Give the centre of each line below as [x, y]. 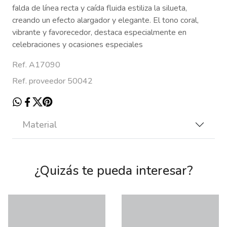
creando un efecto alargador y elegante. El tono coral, [105, 20]
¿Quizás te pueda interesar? [113, 170]
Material [40, 124]
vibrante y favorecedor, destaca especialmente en [99, 32]
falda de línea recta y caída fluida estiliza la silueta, [100, 8]
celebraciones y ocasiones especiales [78, 44]
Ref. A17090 [36, 65]
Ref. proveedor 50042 [52, 81]
